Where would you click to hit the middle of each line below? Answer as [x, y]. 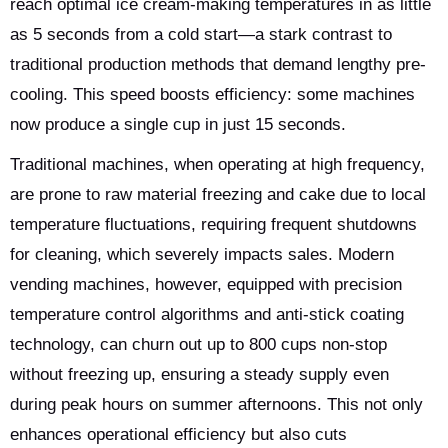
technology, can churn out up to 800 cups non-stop [198, 344]
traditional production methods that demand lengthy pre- [218, 64]
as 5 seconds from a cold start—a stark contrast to [201, 34]
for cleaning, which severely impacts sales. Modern [202, 254]
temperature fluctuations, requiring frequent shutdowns [213, 224]
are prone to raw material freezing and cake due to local [218, 194]
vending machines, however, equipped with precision [206, 284]
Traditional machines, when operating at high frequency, [217, 164]
